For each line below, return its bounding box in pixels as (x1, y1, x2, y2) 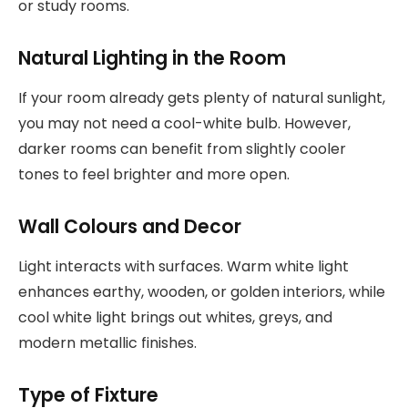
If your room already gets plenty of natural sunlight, (18, 87, 385, 109)
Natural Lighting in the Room (18, 44, 286, 71)
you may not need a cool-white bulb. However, (18, 113, 351, 135)
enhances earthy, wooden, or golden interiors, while (18, 281, 385, 303)
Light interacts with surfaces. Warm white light (18, 256, 349, 278)
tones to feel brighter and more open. (18, 164, 290, 186)
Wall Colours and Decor (18, 212, 241, 240)
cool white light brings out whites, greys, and (18, 307, 332, 329)
